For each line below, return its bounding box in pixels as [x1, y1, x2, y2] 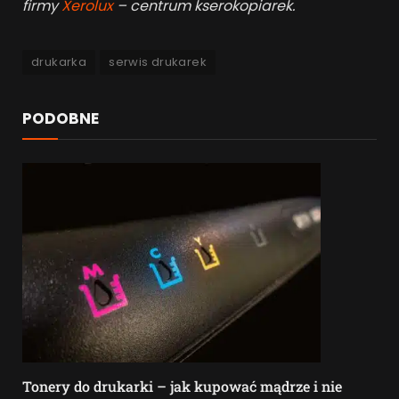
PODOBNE [22, 108, 99, 130]
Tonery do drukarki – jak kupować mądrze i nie [22, 377, 342, 396]
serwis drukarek [109, 53, 207, 71]
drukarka [31, 53, 87, 71]
